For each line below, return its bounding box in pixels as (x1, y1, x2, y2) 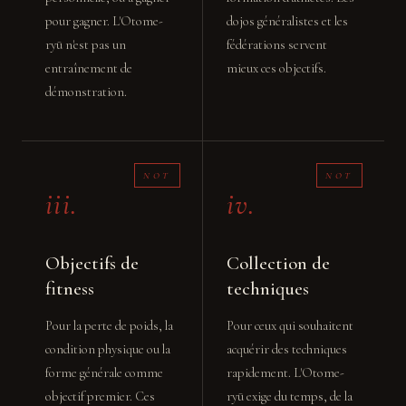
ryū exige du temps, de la (227, 389, 353, 404)
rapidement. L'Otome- (227, 365, 344, 381)
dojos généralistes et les (227, 14, 348, 29)
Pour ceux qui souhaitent (227, 318, 353, 333)
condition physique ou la (45, 342, 170, 357)
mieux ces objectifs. (227, 61, 326, 76)
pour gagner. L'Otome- (45, 14, 163, 29)
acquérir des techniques (227, 342, 347, 357)
